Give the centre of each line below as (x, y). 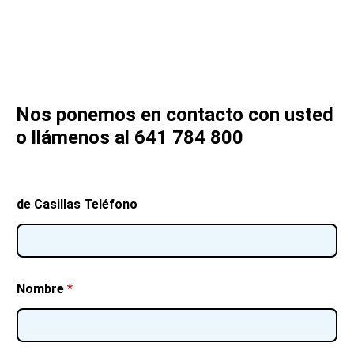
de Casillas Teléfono (77, 205)
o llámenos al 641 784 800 (130, 138)
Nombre (42, 289)
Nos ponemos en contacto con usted (175, 115)
